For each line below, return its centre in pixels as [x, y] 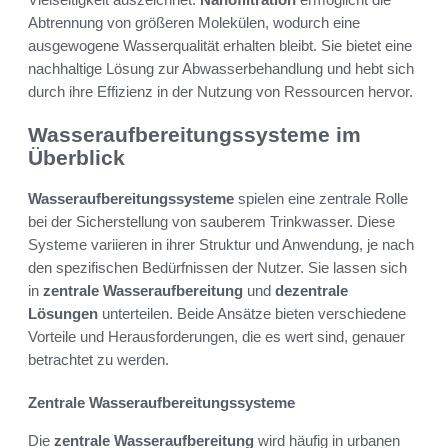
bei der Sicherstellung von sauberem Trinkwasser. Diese [211, 221]
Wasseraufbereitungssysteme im [194, 135]
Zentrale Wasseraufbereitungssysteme [161, 402]
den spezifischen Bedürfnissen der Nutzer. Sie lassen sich [217, 267]
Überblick [76, 158]
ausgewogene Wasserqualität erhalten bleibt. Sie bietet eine [220, 46]
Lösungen [63, 313]
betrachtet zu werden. [98, 359]
